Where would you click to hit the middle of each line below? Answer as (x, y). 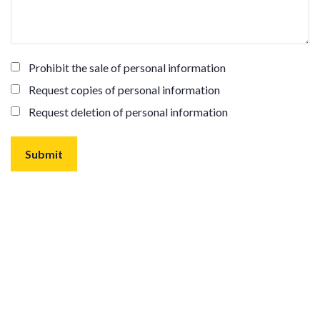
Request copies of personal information (124, 90)
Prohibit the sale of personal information (127, 67)
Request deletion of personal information (128, 112)
